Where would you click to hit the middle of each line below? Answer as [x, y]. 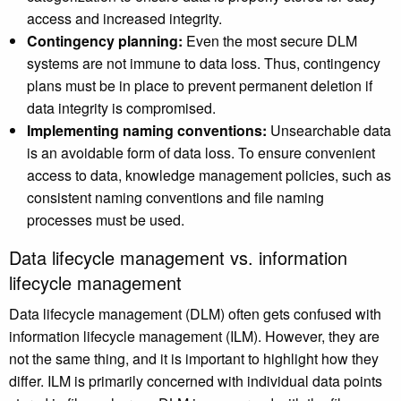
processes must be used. [106, 220]
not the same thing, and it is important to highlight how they [194, 359]
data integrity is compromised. [121, 108]
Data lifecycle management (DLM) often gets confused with [195, 314]
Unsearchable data [331, 131]
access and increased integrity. [124, 19]
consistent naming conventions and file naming [175, 198]
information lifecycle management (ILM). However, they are [194, 337]
